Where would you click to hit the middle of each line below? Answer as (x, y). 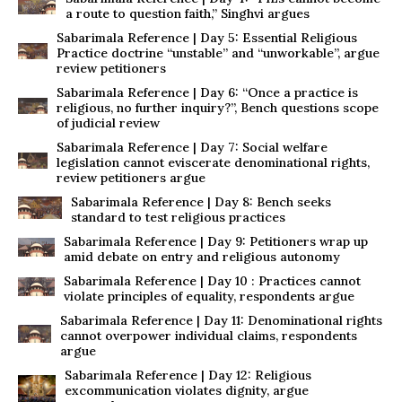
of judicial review (109, 123)
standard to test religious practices (179, 217)
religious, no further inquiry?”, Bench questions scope (218, 108)
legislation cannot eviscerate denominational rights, (214, 162)
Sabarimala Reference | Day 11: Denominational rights (221, 320)
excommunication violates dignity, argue (186, 390)
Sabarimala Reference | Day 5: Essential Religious (207, 38)
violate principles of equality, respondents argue (209, 296)
